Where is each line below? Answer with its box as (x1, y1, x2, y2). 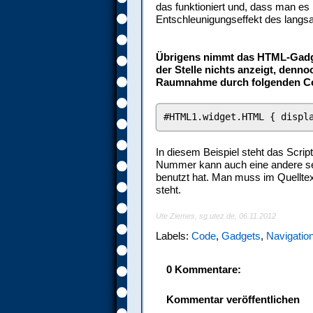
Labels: (156, 229, 191, 242)
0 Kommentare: (166, 263, 241, 275)
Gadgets (221, 229, 261, 242)
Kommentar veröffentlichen (166, 293, 300, 305)
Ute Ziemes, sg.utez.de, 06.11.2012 (156, 212, 276, 220)
